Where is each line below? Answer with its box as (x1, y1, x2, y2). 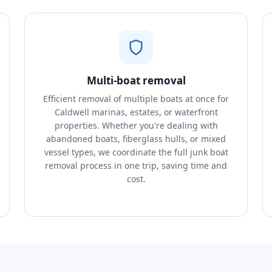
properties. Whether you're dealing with (54, 120, 218, 131)
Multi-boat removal (86, 73, 186, 87)
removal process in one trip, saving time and (45, 160, 227, 171)
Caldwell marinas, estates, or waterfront (54, 106, 218, 118)
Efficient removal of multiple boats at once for (43, 93, 229, 104)
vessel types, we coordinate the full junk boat (44, 146, 228, 158)
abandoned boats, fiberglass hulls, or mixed (46, 133, 226, 144)
